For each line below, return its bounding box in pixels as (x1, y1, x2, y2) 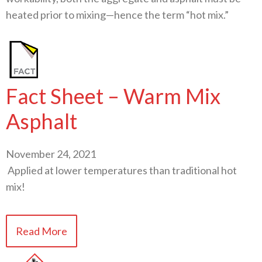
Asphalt (6, 108, 77, 134)
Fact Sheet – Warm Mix (6, 82, 220, 109)
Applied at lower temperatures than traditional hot (6, 163, 237, 177)
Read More (16, 224, 67, 237)
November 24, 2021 (6, 147, 96, 160)
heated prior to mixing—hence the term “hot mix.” (6, 8, 229, 21)
